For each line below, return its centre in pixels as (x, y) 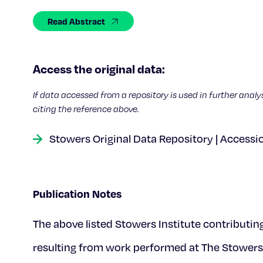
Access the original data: (99, 69)
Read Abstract (76, 21)
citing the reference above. (86, 109)
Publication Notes (77, 193)
